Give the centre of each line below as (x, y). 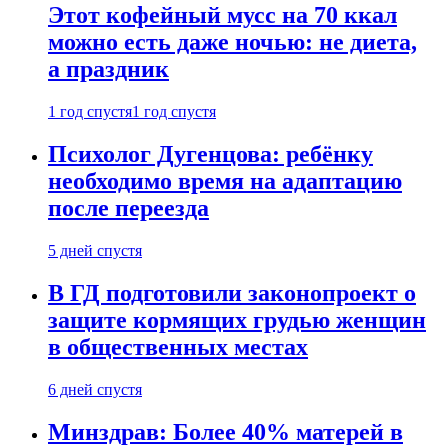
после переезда (128, 208)
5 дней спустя (95, 250)
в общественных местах (178, 346)
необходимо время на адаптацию (225, 181)
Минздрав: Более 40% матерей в (225, 431)
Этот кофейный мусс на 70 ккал (222, 15)
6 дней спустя (95, 389)
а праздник (108, 69)
